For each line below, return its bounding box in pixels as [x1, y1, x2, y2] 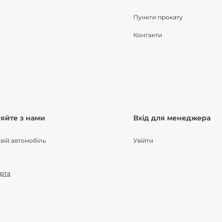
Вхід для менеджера [133, 113, 211, 122]
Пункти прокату [133, 13, 183, 21]
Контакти [133, 31, 162, 39]
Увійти [133, 137, 153, 144]
